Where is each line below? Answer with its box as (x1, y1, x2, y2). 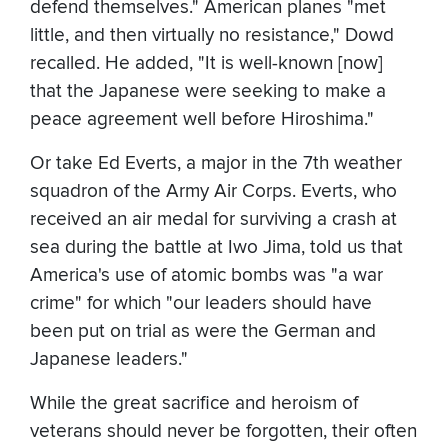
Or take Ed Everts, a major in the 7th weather (30, 152, 402, 176)
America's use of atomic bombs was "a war (30, 264, 383, 288)
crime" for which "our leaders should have (30, 292, 372, 316)
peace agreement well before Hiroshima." (30, 108, 379, 132)
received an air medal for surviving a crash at (30, 208, 397, 232)
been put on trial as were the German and (30, 320, 376, 344)
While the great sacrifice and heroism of (30, 392, 358, 416)
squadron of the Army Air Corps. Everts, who (30, 180, 397, 204)
